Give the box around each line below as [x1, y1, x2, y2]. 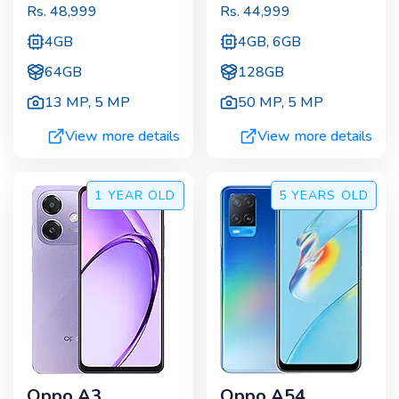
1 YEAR [94, 186, 144, 204]
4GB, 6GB [237, 31, 301, 52]
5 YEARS [278, 186, 337, 204]
